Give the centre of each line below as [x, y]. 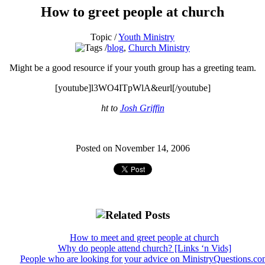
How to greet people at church [132, 12]
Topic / [104, 37]
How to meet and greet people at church [144, 238]
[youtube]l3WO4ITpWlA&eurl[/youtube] [132, 88]
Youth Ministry [146, 37]
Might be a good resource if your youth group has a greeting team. [132, 67]
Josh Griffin [142, 108]
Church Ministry [159, 47]
